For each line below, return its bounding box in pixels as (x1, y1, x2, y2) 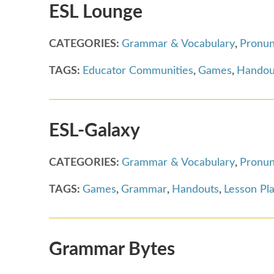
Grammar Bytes (49, 240, 175, 259)
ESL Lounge (49, 2, 143, 21)
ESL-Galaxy (49, 121, 140, 140)
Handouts (172, 183, 219, 195)
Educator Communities (83, 65, 193, 76)
